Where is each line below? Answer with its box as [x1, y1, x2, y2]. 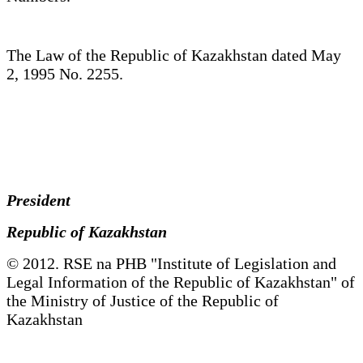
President [6, 190, 83, 209]
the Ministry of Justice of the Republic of [6, 291, 279, 310]
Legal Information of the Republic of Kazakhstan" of [6, 272, 355, 291]
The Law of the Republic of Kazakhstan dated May [6, 45, 341, 64]
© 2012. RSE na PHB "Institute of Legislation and [6, 254, 336, 272]
